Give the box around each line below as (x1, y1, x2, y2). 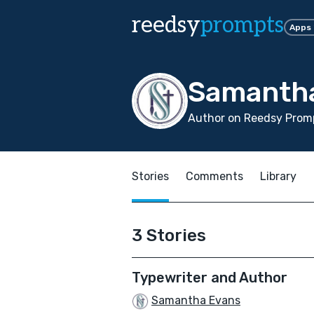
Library (260, 170, 296, 183)
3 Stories (132, 226, 206, 245)
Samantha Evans (151, 294, 240, 307)
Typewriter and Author (132, 269, 287, 286)
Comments (186, 170, 243, 183)
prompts (200, 12, 284, 39)
